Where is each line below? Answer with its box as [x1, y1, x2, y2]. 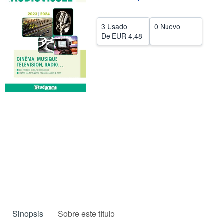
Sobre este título [58, 208, 115, 220]
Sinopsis [12, 208, 43, 220]
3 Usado [101, 21, 127, 31]
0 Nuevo [154, 21, 180, 31]
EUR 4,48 [112, 31, 142, 41]
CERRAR [95, 8, 124, 18]
